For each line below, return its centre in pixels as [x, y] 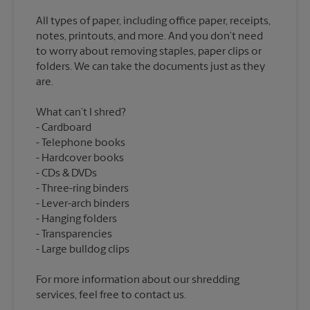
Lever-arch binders [85, 204]
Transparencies [77, 234]
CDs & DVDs [69, 173]
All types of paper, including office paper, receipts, [153, 21]
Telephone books [83, 143]
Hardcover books [83, 158]
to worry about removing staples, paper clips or [149, 52]
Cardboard [66, 128]
